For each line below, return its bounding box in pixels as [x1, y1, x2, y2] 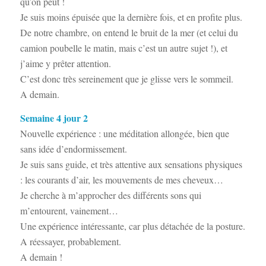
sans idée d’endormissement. [20, 142, 127, 155]
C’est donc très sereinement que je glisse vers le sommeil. [20, 72, 233, 85]
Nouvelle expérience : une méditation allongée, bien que [20, 126, 229, 140]
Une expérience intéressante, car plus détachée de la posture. [20, 219, 245, 232]
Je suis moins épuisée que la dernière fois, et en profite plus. [20, 11, 242, 24]
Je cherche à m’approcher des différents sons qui [20, 188, 201, 201]
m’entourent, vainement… [20, 204, 118, 217]
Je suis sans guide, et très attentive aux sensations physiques [20, 157, 242, 170]
